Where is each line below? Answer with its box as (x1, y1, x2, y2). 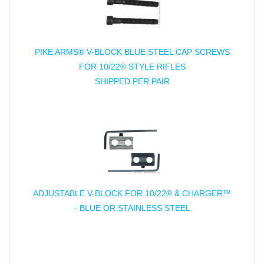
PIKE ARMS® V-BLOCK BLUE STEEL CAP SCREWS (34, 47, 230, 57)
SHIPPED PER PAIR (94, 77, 170, 87)
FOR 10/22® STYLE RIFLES (78, 62, 186, 72)
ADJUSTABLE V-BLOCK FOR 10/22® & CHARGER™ (33, 189, 231, 199)
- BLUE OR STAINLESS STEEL (74, 203, 190, 213)
